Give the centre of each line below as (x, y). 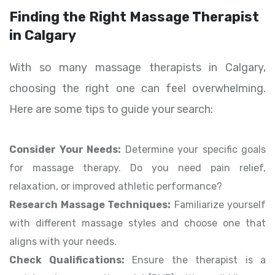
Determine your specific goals (193, 150)
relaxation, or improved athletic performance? (116, 187)
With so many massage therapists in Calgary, (137, 68)
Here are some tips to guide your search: (111, 110)
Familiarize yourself (218, 205)
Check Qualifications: (67, 260)
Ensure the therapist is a (195, 260)
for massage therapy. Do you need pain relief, (137, 168)
